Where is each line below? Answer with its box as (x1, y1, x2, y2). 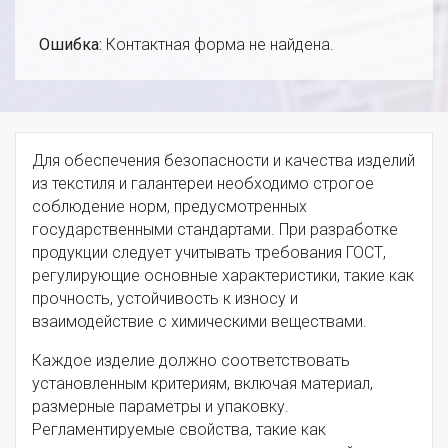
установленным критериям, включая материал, (32, 374, 373, 394)
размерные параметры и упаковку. (32, 397, 289, 417)
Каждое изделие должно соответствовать (32, 351, 350, 371)
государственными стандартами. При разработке (32, 220, 398, 240)
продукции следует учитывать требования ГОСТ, (32, 243, 386, 263)
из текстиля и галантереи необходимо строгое (32, 174, 374, 194)
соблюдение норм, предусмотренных (32, 197, 307, 217)
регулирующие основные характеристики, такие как (32, 266, 414, 286)
